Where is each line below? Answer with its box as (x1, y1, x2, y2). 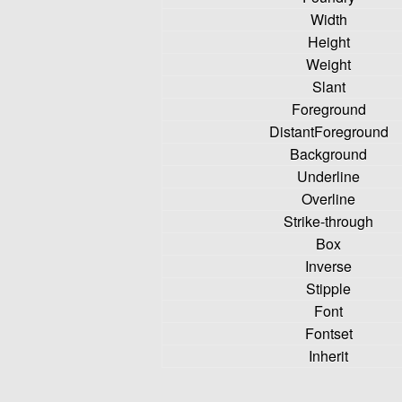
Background (290, 144, 367, 164)
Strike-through (284, 211, 373, 232)
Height (307, 31, 350, 52)
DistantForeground (268, 121, 389, 142)
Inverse (305, 256, 352, 276)
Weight (306, 54, 351, 74)
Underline (297, 166, 360, 187)
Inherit (309, 345, 348, 366)
